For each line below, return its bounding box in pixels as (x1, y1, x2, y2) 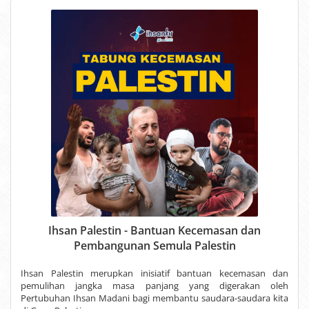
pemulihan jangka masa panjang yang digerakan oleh (21, 279, 288, 292)
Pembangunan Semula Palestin (73, 237, 236, 253)
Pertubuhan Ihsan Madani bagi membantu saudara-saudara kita (21, 291, 288, 304)
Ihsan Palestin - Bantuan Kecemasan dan (48, 222, 261, 238)
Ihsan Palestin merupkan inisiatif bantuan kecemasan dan (21, 266, 288, 279)
